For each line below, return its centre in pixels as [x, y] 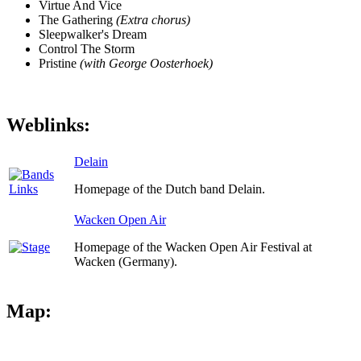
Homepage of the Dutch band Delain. [170, 189]
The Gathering [77, 20]
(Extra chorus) [153, 20]
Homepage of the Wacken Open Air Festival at [193, 247]
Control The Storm [87, 49]
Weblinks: [48, 125]
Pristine [59, 64]
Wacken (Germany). [126, 262]
